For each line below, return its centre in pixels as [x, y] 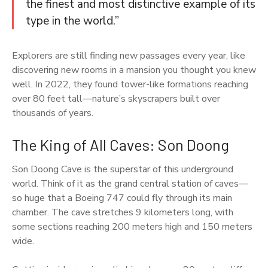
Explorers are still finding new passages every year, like [129, 55]
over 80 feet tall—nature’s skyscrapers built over [116, 98]
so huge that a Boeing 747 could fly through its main [122, 198]
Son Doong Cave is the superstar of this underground [123, 169]
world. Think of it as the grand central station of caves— [130, 183]
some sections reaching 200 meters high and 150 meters [132, 226]
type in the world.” [72, 21]
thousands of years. [53, 113]
